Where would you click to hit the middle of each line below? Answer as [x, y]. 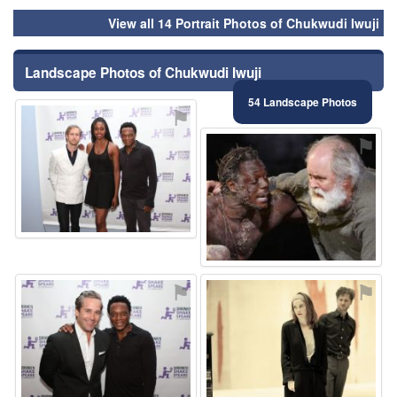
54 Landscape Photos [303, 101]
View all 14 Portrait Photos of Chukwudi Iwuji [244, 23]
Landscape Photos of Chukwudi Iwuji [143, 72]
